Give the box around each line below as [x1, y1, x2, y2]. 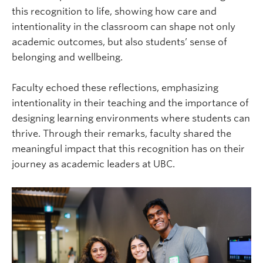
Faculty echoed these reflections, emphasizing [12, 82, 218, 94]
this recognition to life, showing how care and [12, 6, 217, 18]
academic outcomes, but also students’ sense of [12, 36, 227, 48]
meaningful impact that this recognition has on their [12, 143, 245, 155]
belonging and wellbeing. [12, 52, 125, 63]
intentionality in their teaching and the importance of [12, 97, 249, 109]
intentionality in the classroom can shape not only [12, 21, 235, 33]
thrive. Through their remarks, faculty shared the [12, 128, 231, 140]
